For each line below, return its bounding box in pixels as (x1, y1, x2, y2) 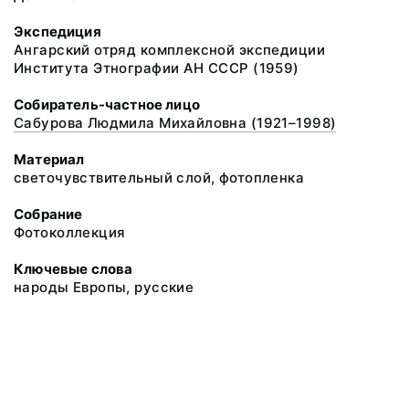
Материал (14, 151, 85, 168)
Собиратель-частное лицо (14, 96, 200, 113)
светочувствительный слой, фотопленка (14, 169, 305, 186)
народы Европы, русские (14, 278, 194, 296)
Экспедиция (14, 23, 101, 40)
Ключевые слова (14, 260, 133, 278)
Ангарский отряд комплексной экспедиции (14, 41, 325, 58)
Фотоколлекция (14, 224, 126, 241)
